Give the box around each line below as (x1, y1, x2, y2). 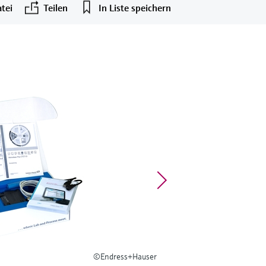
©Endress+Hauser (93, 251, 157, 262)
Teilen (43, 1, 68, 14)
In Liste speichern (98, 1, 171, 14)
